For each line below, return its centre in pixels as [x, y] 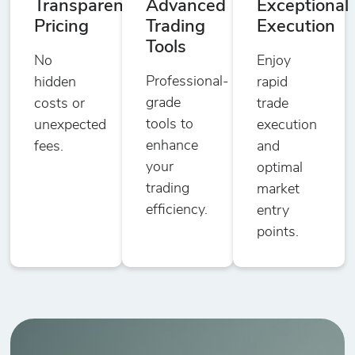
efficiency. [176, 210]
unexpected [71, 125]
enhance [172, 146]
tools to [169, 124]
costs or [60, 104]
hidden [55, 82]
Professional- [187, 82]
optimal [280, 168]
